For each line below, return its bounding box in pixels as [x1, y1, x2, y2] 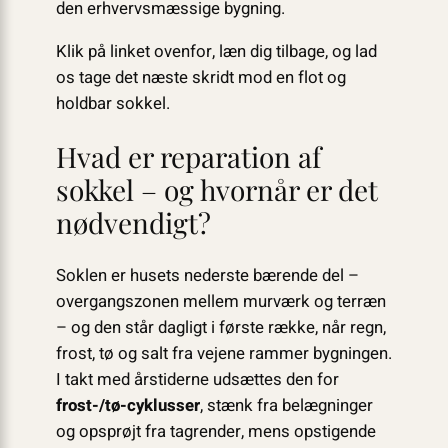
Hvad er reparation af [55, 138, 321, 176]
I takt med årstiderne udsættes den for [55, 366, 339, 392]
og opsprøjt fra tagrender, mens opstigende [55, 418, 376, 444]
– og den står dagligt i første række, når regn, [55, 314, 386, 340]
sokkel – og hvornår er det [55, 171, 378, 209]
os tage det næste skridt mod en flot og [55, 65, 346, 91]
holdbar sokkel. [55, 91, 170, 117]
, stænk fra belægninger [199, 392, 373, 418]
